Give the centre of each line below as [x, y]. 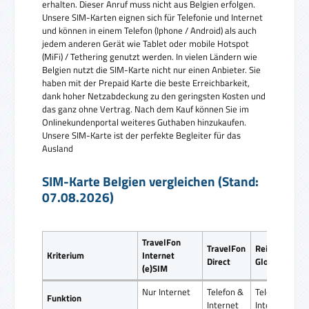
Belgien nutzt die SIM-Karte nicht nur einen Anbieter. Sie [151, 69]
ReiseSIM [274, 248]
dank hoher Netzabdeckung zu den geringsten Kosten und [154, 96]
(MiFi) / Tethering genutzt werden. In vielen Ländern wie [150, 56]
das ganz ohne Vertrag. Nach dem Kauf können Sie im [146, 109]
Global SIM [277, 261]
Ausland [58, 148]
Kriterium [66, 255]
